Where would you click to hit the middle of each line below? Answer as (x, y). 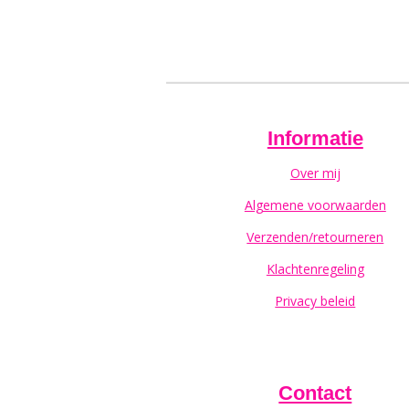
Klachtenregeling (315, 269)
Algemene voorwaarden (315, 205)
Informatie (315, 139)
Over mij (315, 173)
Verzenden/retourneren (315, 237)
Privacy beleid (315, 301)
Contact (315, 393)
